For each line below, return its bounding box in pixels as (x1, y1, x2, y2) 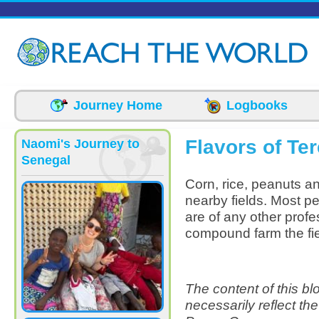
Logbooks (226, 98, 288, 113)
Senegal (21, 153, 70, 167)
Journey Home (73, 98, 162, 113)
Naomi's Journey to (21, 137, 140, 151)
